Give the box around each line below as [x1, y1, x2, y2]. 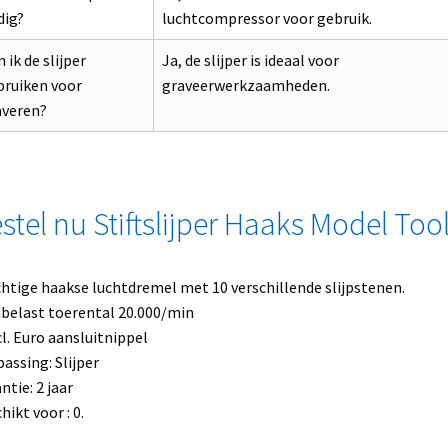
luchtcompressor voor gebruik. [161, 7, 372, 28]
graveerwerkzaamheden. [161, 74, 330, 95]
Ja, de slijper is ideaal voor [161, 49, 339, 70]
